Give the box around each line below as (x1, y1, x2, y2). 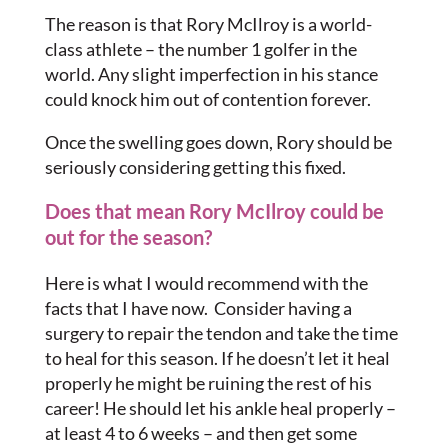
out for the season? (44, 225, 212, 249)
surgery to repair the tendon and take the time (44, 322, 398, 344)
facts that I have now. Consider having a (44, 297, 352, 319)
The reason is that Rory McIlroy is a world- (44, 13, 372, 35)
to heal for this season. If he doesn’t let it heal (44, 347, 390, 369)
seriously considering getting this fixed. (44, 156, 346, 178)
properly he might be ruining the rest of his (44, 372, 372, 394)
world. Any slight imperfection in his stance (44, 63, 378, 85)
